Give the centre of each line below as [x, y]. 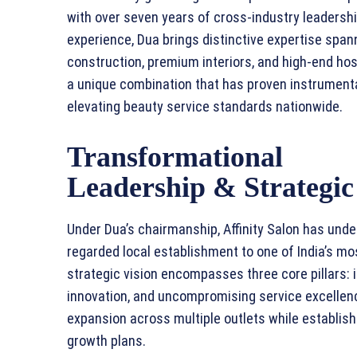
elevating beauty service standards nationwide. [205, 107]
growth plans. [106, 341]
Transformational [175, 157]
